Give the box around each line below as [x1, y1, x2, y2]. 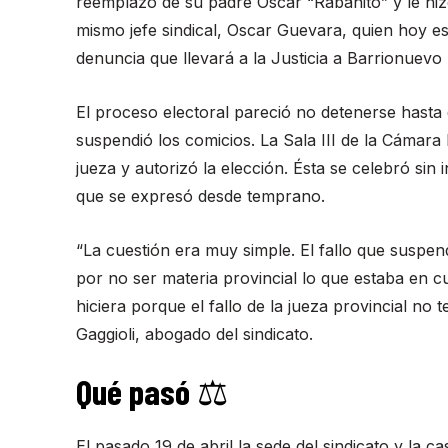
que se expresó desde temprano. [76, 185, 325, 206]
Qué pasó [76, 369, 190, 412]
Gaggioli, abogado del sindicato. [76, 323, 313, 344]
